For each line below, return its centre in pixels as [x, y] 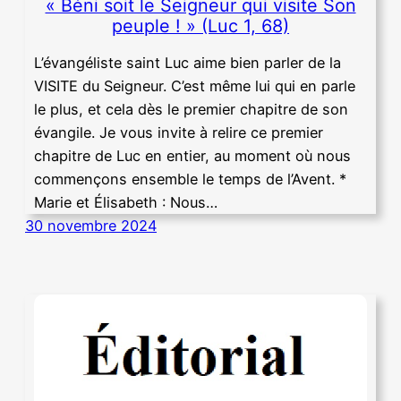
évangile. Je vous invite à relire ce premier [179, 133]
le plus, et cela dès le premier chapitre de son [191, 110]
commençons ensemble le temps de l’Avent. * [190, 179]
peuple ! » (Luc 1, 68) [200, 26]
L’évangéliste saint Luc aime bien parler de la [188, 63]
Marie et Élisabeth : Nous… [126, 203]
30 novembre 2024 [91, 226]
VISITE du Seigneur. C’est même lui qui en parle [195, 86]
